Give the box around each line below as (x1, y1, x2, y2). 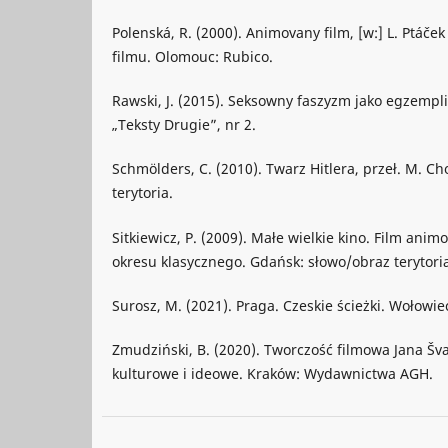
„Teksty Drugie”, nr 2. (112, 115, 256, 135)
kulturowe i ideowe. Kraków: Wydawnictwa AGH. (112, 363, 433, 383)
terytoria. (112, 183, 173, 203)
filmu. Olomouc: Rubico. (112, 47, 273, 67)
